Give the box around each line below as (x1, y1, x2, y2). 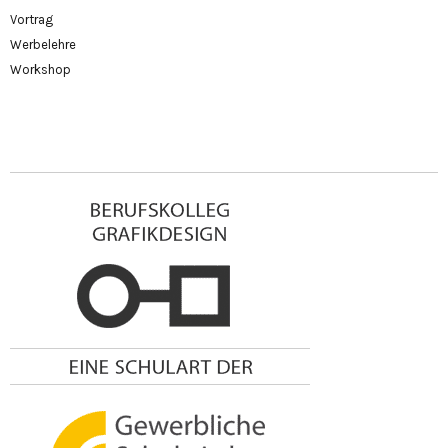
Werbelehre (10, 36, 76, 52)
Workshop (10, 61, 71, 77)
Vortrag (10, 11, 53, 27)
